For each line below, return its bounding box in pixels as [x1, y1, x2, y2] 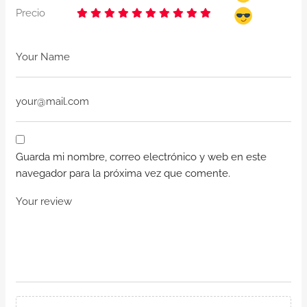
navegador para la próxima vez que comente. [16, 167, 230, 180]
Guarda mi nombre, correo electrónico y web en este [16, 151, 267, 164]
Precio [16, 7, 45, 20]
